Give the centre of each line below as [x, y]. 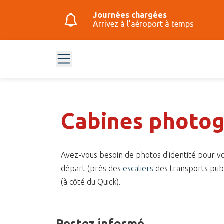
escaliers [138, 168]
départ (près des [92, 168]
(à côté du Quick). [91, 182]
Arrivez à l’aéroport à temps [143, 24]
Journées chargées [130, 15]
